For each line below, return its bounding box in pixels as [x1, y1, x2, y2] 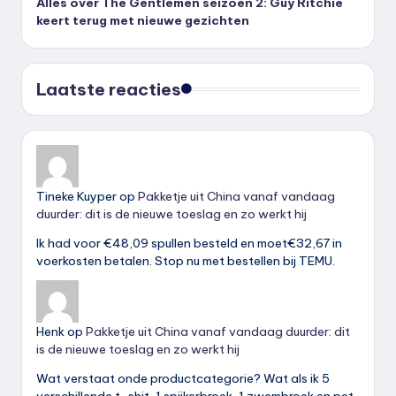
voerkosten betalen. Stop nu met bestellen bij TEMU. [36, 252, 335, 269]
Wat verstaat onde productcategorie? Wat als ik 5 [36, 370, 330, 387]
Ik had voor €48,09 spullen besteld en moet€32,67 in [36, 234, 342, 251]
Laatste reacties [36, 78, 181, 100]
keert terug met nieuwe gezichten [36, 12, 249, 29]
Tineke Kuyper [36, 187, 117, 204]
